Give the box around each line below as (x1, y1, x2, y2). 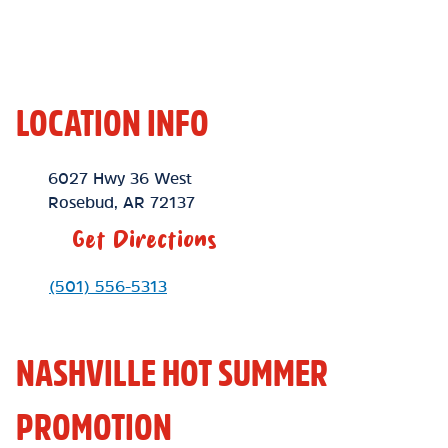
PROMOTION (16, 409, 172, 445)
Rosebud (48, 194, 114, 210)
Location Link (15, 169, 117, 185)
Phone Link (15, 277, 101, 293)
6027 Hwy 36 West (48, 170, 192, 186)
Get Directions (72, 224, 217, 255)
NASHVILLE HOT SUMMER (16, 355, 328, 391)
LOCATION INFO (16, 105, 209, 141)
